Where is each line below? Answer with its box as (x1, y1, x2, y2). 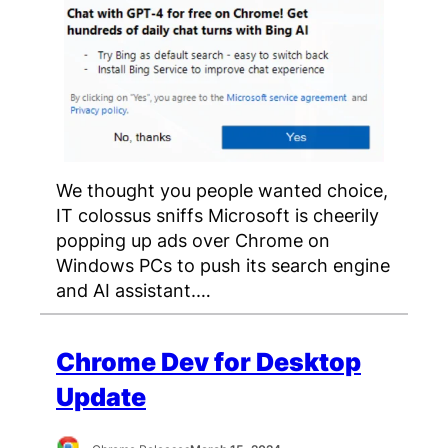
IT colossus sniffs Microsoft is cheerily (56, 204, 379, 227)
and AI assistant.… (56, 279, 211, 302)
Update (56, 381, 146, 412)
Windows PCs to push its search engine (56, 254, 390, 277)
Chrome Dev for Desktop (56, 346, 361, 377)
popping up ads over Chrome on (56, 229, 330, 252)
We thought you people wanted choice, (56, 179, 388, 202)
